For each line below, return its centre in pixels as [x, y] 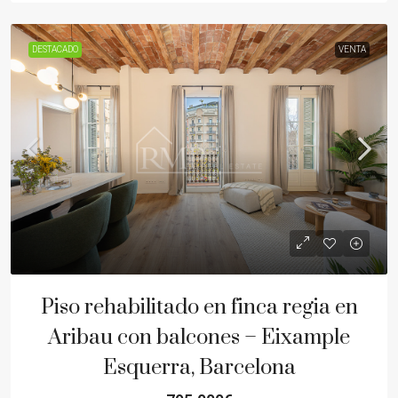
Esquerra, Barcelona [199, 368]
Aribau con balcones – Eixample [199, 338]
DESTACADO [55, 49]
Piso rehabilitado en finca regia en [199, 308]
